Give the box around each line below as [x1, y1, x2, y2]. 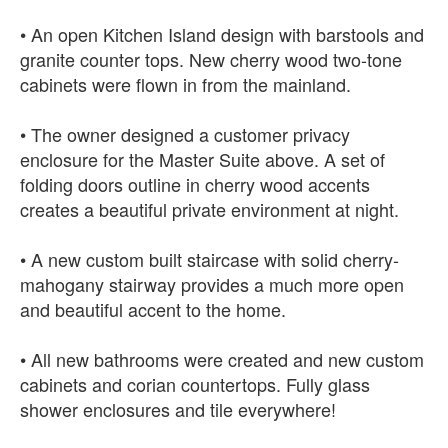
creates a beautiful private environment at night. [20, 195, 399, 222]
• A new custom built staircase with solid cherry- [20, 245, 399, 272]
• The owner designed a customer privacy [20, 120, 350, 147]
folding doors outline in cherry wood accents [20, 170, 370, 197]
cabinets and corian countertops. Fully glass [20, 370, 370, 397]
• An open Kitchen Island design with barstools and [20, 20, 424, 47]
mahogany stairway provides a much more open [20, 270, 404, 297]
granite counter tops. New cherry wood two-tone [20, 45, 402, 72]
